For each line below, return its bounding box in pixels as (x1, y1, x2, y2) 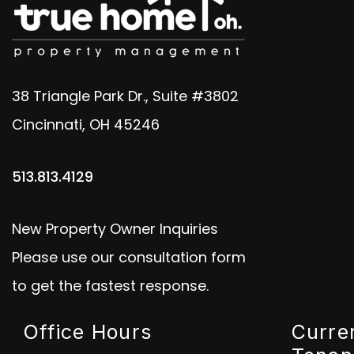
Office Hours (24, 320, 152, 344)
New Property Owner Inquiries (12, 219, 218, 239)
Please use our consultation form (12, 247, 246, 267)
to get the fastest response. (12, 276, 209, 296)
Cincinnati (12, 115, 82, 134)
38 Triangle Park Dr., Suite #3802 (12, 86, 239, 106)
